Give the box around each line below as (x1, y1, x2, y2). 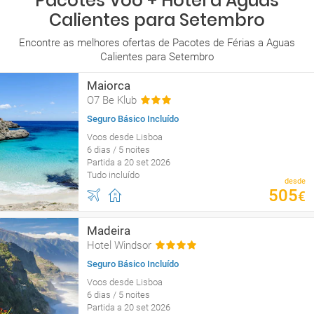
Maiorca (87, 78, 130, 93)
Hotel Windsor (87, 239, 151, 252)
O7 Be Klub (87, 94, 137, 107)
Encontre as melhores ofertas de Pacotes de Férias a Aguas (19, 36, 295, 49)
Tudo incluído (87, 170, 139, 180)
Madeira (87, 224, 130, 238)
